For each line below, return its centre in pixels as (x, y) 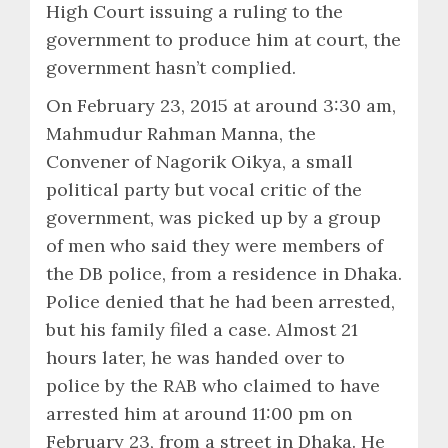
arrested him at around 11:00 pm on (199, 413)
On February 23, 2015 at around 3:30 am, (221, 105)
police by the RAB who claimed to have (213, 385)
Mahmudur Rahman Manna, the (181, 133)
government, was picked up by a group (213, 217)
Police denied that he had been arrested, (220, 301)
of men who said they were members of (214, 245)
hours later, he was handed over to (195, 357)
